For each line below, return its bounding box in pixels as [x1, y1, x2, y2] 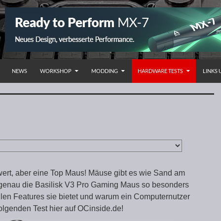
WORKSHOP [40, 68, 72, 74]
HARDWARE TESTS [138, 68, 183, 74]
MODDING [91, 68, 118, 74]
